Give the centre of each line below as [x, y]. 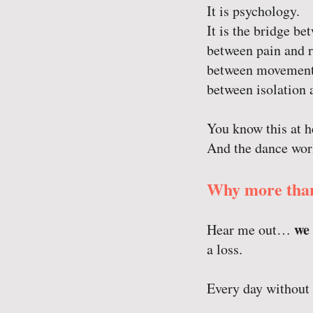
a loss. [225, 249]
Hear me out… [250, 230]
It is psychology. [253, 11]
